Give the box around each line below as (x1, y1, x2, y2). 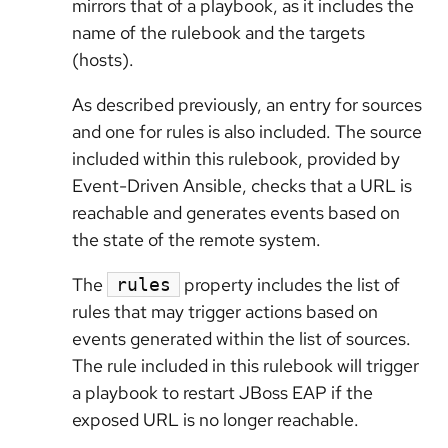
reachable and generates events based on (72, 200, 400, 224)
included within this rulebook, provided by (72, 146, 400, 170)
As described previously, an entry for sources (72, 92, 422, 116)
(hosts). (72, 47, 134, 71)
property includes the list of (180, 272, 400, 296)
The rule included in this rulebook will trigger (72, 353, 419, 377)
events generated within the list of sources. (72, 326, 411, 350)
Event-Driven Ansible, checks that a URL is (72, 173, 412, 197)
